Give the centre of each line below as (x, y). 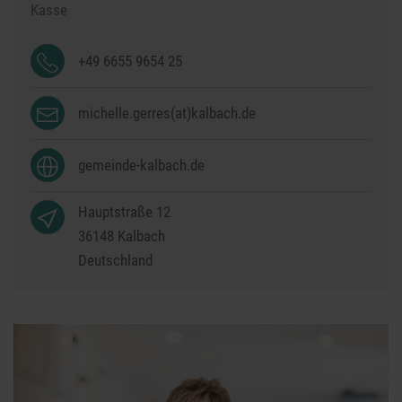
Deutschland (116, 261)
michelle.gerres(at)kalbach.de (167, 113)
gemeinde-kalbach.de (142, 165)
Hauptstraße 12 (125, 212)
